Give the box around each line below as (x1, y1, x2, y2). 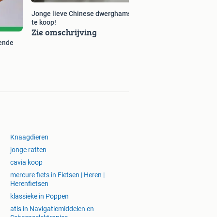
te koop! (31, 18, 56, 26)
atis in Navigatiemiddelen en (10, 205, 94, 213)
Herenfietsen (10, 180, 48, 188)
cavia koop (10, 158, 43, 167)
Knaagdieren (10, 133, 48, 141)
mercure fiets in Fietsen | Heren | (10, 171, 105, 179)
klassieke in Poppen (10, 192, 69, 201)
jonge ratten (10, 146, 46, 154)
